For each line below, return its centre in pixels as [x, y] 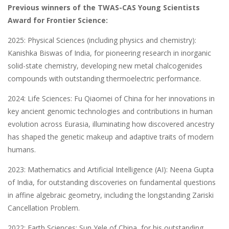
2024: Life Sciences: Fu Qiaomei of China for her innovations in [111, 99]
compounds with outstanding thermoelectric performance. [104, 79]
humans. [22, 150]
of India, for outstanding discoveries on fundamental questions [112, 182]
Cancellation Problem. [44, 208]
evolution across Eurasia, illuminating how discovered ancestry [111, 124]
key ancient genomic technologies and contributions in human [110, 111]
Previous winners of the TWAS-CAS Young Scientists [104, 8]
